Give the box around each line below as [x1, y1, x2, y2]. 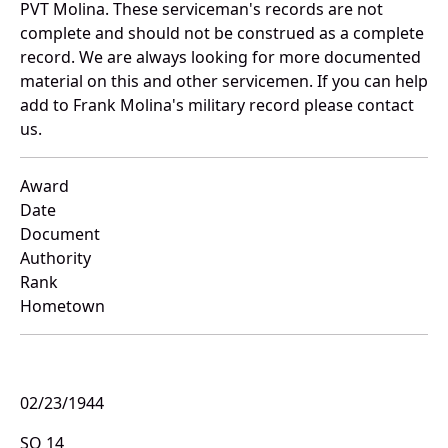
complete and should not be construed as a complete [20, 22, 424, 45]
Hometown [20, 295, 105, 318]
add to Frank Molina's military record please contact [20, 94, 414, 117]
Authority [20, 247, 91, 270]
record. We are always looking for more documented [20, 46, 421, 69]
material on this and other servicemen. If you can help [20, 70, 428, 93]
